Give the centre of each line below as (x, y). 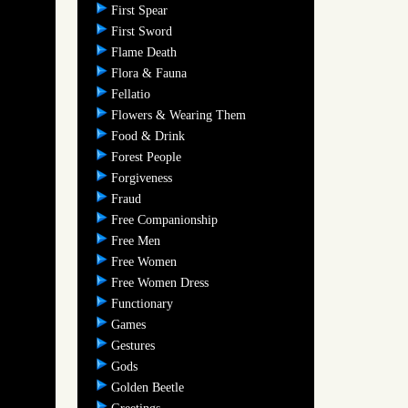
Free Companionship (166, 219)
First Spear (141, 10)
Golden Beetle (149, 387)
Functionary (143, 303)
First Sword (143, 31)
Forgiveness (143, 178)
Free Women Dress (161, 282)
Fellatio (132, 94)
